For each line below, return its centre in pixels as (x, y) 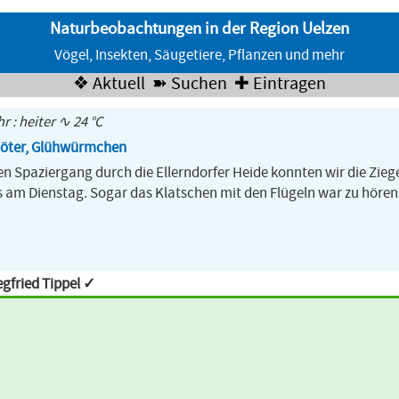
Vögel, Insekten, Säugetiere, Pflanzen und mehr (199, 55)
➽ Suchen (190, 84)
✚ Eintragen (280, 84)
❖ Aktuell (109, 84)
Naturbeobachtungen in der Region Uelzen (199, 29)
